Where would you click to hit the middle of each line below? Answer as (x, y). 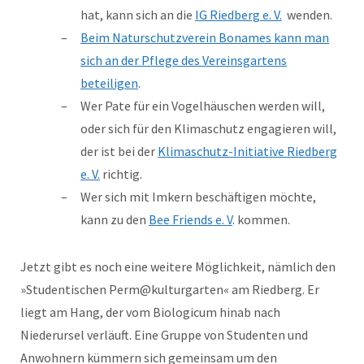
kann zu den (115, 220)
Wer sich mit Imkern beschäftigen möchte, (198, 197)
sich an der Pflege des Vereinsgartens (184, 61)
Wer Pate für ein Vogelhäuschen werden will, (203, 106)
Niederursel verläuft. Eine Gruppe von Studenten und (164, 335)
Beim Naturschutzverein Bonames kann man (205, 38)
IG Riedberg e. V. (238, 15)
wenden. (307, 15)
